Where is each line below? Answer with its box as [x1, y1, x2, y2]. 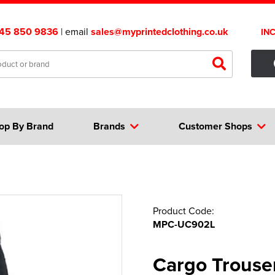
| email [58, 25, 91, 38]
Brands [93, 119, 125, 133]
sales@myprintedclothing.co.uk [91, 25, 228, 39]
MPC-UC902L [153, 217, 215, 231]
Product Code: [153, 204, 214, 217]
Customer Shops [179, 119, 253, 133]
